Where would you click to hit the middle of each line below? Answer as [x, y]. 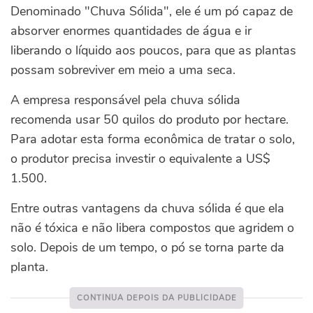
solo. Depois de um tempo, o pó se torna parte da [147, 247]
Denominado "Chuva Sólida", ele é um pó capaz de [152, 11]
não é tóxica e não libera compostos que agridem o [152, 228]
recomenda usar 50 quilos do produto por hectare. [150, 119]
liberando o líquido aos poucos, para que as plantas [153, 50]
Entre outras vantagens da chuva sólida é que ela [147, 208]
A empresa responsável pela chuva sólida [125, 100]
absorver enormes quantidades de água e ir [131, 31]
